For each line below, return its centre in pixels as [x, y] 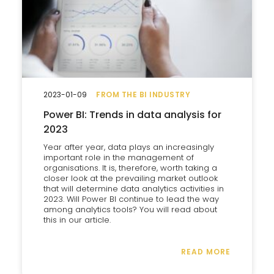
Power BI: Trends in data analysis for [132, 115]
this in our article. [77, 220]
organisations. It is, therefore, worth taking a [130, 168]
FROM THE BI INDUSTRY [143, 94]
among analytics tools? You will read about [130, 209]
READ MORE [206, 252]
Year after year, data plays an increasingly [129, 147]
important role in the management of [119, 157]
